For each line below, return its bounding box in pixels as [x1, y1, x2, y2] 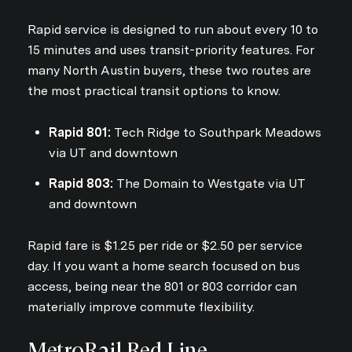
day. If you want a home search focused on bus [27, 258, 300, 274]
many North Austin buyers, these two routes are [27, 63, 311, 79]
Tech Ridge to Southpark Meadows [110, 125, 321, 141]
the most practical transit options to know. [27, 83, 280, 99]
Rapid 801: [48, 125, 111, 141]
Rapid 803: [48, 176, 113, 192]
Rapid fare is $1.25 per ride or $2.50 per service [27, 238, 302, 254]
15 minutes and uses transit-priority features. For [27, 42, 314, 58]
